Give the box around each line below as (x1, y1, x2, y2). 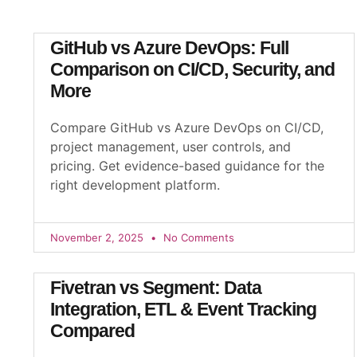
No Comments (160, 231, 234, 244)
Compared (50, 320, 135, 341)
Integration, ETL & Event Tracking (50, 299, 316, 320)
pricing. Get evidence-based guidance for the (50, 158, 324, 174)
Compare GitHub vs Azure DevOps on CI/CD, (50, 120, 324, 135)
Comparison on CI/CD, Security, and (50, 59, 335, 80)
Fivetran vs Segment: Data (50, 277, 261, 298)
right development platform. (50, 177, 220, 193)
